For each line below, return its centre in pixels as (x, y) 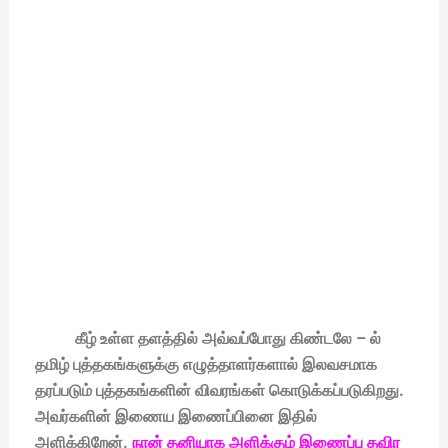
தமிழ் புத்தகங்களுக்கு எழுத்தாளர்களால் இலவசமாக (205, 365)
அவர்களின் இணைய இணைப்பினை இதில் (175, 417)
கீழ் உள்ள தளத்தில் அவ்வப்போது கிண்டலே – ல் (219, 339)
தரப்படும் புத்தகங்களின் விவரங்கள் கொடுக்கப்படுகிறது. (219, 391)
